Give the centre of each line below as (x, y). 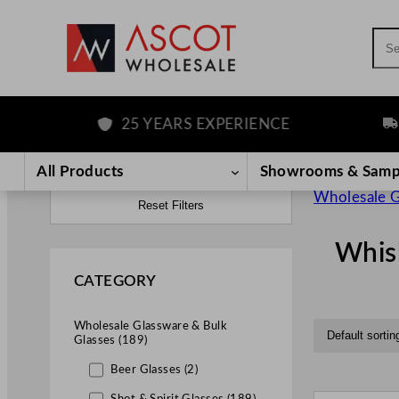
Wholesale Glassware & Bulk (150, 326)
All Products (80, 171)
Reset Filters (171, 206)
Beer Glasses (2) (155, 369)
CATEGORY (115, 281)
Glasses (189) (110, 341)
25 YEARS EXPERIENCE (160, 124)
